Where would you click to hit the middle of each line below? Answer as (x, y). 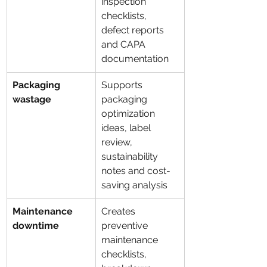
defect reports (134, 30)
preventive (126, 226)
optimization (129, 114)
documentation (135, 59)
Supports (123, 85)
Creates (119, 211)
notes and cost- (136, 171)
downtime (36, 226)
